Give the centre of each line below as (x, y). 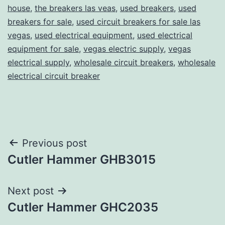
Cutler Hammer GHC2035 (83, 207)
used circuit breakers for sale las (138, 21)
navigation (51, 168)
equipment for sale (43, 48)
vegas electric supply (124, 48)
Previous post (54, 143)
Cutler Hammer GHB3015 (82, 159)
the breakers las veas (75, 8)
